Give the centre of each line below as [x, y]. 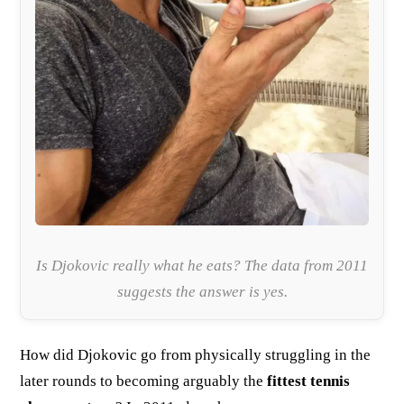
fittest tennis [309, 381]
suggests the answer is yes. [202, 292]
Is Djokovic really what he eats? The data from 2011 [202, 266]
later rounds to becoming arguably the [144, 381]
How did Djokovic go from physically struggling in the [196, 355]
